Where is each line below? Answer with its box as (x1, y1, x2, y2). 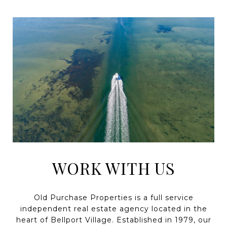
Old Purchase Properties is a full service (33, 193, 194, 203)
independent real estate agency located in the (20, 204, 207, 214)
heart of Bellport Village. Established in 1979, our (16, 215, 211, 225)
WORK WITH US (52, 157, 175, 179)
